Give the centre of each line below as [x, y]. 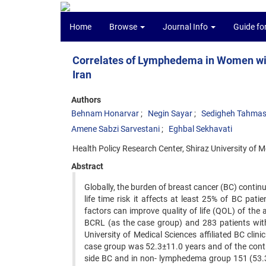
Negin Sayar [170, 113]
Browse [124, 27]
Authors [86, 100]
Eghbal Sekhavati [200, 129]
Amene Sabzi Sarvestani [115, 129]
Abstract [87, 166]
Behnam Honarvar [105, 113]
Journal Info [186, 27]
